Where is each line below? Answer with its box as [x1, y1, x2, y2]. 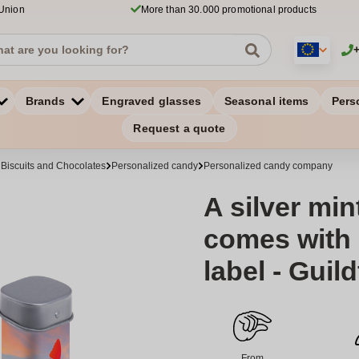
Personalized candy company [204, 160, 333, 171]
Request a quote [133, 122, 226, 135]
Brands [25, 95, 66, 107]
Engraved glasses [102, 95, 202, 107]
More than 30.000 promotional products [140, 4, 317, 15]
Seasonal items [224, 95, 309, 107]
